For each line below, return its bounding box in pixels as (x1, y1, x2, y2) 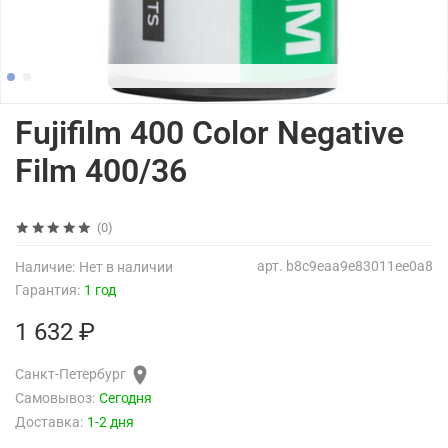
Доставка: (15, 413, 83, 431)
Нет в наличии (79, 258, 173, 276)
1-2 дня (87, 413, 134, 431)
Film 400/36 (15, 151, 187, 190)
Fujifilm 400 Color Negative (15, 113, 404, 152)
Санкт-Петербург (15, 365, 126, 383)
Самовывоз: (15, 389, 95, 407)
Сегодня (99, 389, 152, 407)
